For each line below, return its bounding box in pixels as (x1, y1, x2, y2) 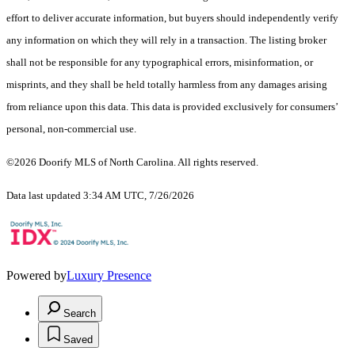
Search (63, 307, 96, 320)
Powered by (6, 269, 67, 283)
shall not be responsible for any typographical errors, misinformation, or (6, 56, 313, 69)
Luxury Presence (67, 269, 151, 283)
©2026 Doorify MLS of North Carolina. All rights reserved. (6, 156, 258, 169)
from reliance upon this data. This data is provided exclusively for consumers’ (6, 101, 338, 113)
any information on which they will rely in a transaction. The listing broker (6, 34, 326, 47)
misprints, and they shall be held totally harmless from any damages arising (6, 78, 327, 91)
